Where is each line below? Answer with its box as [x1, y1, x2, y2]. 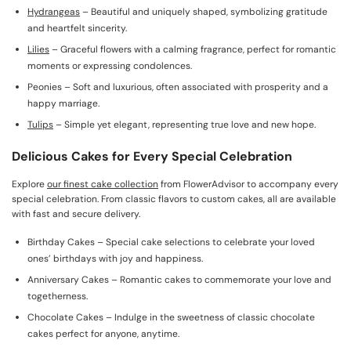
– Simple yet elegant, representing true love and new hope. [53, 118, 316, 131]
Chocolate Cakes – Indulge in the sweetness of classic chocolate [27, 311, 315, 324]
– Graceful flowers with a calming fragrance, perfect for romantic [49, 43, 336, 56]
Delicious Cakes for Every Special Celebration [12, 148, 292, 165]
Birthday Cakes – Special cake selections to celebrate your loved [27, 236, 315, 248]
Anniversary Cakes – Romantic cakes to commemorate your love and [27, 273, 331, 286]
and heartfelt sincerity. [27, 22, 127, 34]
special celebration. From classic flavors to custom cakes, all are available [12, 193, 336, 205]
